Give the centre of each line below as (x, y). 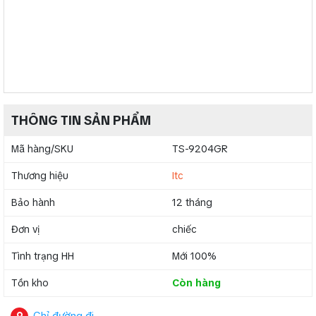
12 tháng (192, 202)
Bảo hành (33, 202)
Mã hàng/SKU (42, 149)
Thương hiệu (40, 176)
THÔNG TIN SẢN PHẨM (81, 120)
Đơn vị (25, 229)
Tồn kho (30, 283)
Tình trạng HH (43, 256)
